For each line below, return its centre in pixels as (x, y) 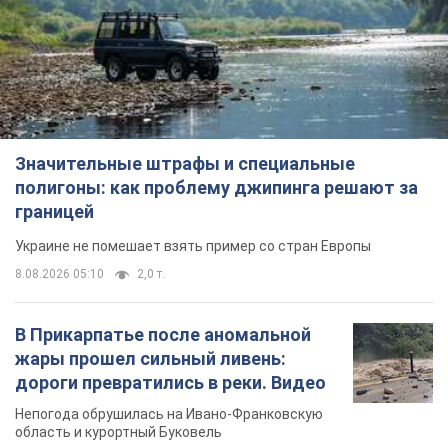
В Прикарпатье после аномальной (163, 335)
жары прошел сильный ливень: (150, 359)
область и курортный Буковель (118, 432)
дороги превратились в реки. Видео (170, 383)
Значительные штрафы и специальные (185, 164)
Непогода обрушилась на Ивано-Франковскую (169, 414)
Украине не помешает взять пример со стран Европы (193, 246)
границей (54, 212)
